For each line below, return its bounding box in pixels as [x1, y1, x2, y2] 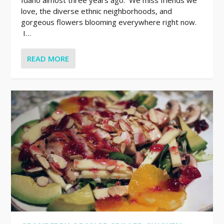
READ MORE [27, 53, 69, 63]
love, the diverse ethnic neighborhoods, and [21, 5, 172, 16]
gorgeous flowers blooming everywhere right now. [21, 16, 197, 27]
